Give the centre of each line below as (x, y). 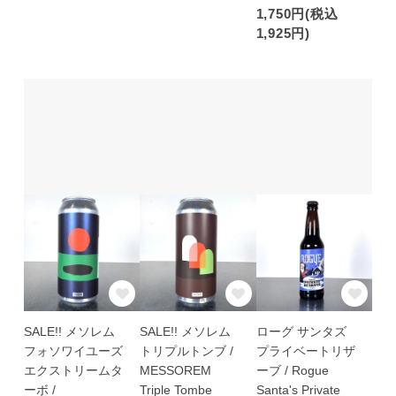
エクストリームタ (73, 371)
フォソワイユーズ (73, 351)
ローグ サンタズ (301, 332)
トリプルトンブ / (187, 351)
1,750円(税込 (297, 13)
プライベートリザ (305, 351)
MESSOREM (176, 371)
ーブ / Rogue (292, 371)
